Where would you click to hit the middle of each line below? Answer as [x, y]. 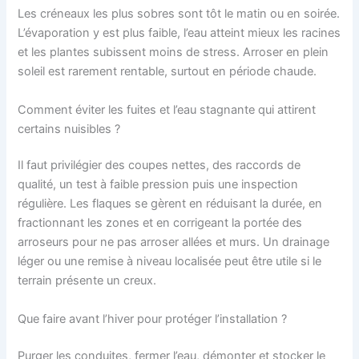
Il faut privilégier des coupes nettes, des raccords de [159, 165]
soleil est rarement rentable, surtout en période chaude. [167, 72]
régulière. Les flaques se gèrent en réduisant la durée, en [170, 204]
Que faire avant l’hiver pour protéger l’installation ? [153, 319]
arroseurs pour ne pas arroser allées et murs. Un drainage [174, 242]
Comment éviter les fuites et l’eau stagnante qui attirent [167, 109]
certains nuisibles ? [69, 129]
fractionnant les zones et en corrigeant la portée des [160, 223]
